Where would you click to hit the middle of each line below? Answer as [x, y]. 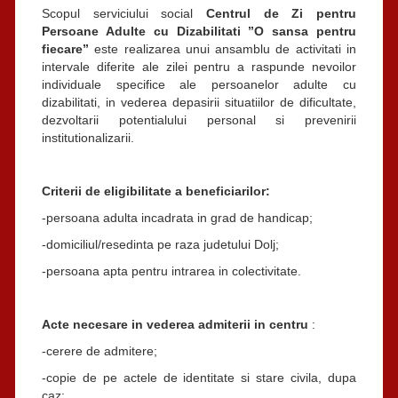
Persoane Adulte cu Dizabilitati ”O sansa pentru [199, 31]
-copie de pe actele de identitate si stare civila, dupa [199, 377]
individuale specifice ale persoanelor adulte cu [199, 84]
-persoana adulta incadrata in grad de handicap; [177, 217]
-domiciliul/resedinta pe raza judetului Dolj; [160, 244]
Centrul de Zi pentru [281, 13]
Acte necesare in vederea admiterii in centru [175, 324]
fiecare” [68, 48]
